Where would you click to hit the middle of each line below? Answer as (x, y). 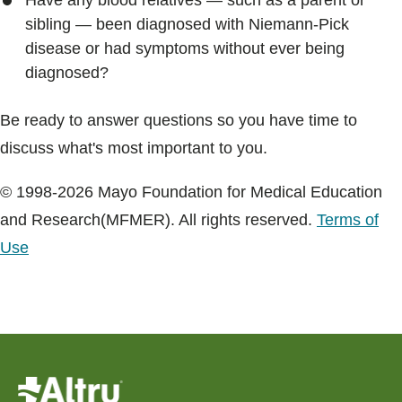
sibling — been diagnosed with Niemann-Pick (187, 24)
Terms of (348, 220)
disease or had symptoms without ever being (185, 48)
